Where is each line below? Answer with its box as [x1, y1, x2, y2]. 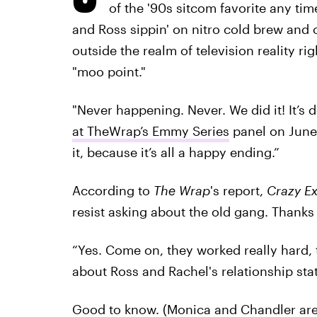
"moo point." [71, 64, 146, 79]
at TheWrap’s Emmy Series [71, 123, 229, 139]
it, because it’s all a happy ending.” [71, 144, 279, 160]
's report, [209, 183, 267, 198]
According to [71, 183, 154, 198]
